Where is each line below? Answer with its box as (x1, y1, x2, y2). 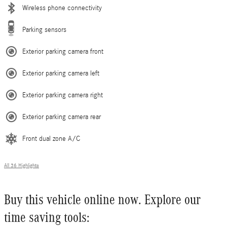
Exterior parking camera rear (22, 113, 101, 122)
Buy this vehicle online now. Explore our (4, 192, 201, 208)
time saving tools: (4, 210, 90, 225)
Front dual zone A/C (22, 135, 80, 143)
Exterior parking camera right (22, 91, 103, 100)
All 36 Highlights (4, 163, 39, 169)
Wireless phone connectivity (22, 4, 102, 13)
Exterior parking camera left (22, 69, 99, 78)
